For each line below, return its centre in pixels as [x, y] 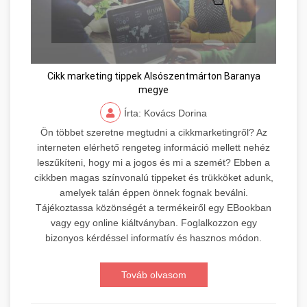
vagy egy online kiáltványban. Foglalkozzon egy [153, 223]
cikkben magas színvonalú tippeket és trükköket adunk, [153, 178]
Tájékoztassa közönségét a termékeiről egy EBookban [153, 208]
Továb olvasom [153, 275]
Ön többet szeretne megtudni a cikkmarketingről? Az [153, 133]
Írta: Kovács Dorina [165, 113]
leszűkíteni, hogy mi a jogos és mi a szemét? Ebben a [153, 163]
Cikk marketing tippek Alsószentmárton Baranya [153, 76]
